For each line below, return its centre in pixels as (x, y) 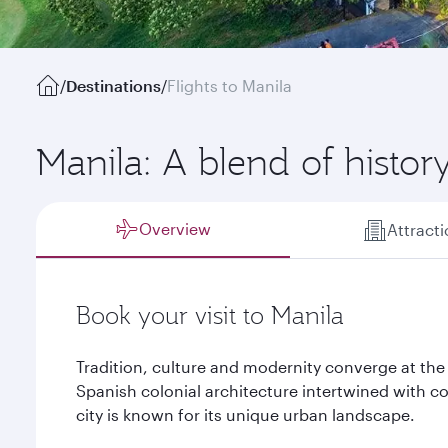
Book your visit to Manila (210, 315)
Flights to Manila (229, 85)
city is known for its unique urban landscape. (245, 414)
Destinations (113, 85)
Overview (175, 228)
